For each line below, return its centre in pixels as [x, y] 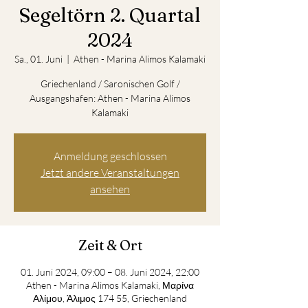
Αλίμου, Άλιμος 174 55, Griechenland [110, 298]
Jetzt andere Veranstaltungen [110, 173]
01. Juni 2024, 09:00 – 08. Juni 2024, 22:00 [110, 272]
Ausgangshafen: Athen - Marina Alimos [110, 98]
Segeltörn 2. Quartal [110, 15]
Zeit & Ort [110, 245]
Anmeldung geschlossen [110, 156]
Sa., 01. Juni [38, 59]
